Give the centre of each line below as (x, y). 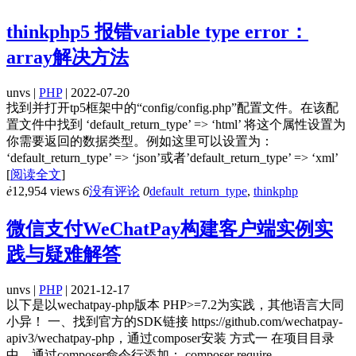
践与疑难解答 (64, 254)
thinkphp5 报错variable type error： (157, 31)
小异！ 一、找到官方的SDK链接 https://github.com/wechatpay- (174, 321)
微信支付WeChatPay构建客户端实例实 (170, 228)
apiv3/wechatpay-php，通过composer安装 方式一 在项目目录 (170, 338)
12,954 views (46, 191)
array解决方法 (68, 57)
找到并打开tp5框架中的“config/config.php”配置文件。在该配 (172, 107)
